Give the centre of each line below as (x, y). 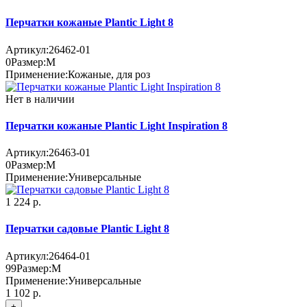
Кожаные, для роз (109, 74)
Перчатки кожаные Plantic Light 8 (89, 23)
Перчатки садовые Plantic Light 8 (87, 229)
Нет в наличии (40, 99)
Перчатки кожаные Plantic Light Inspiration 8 (116, 125)
